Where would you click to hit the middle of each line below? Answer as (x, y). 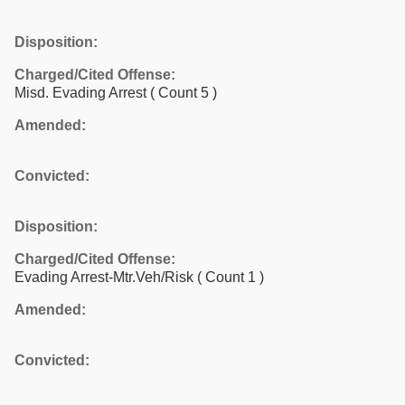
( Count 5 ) (184, 92)
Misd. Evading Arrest (82, 92)
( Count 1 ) (231, 277)
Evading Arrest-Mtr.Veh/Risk (106, 277)
